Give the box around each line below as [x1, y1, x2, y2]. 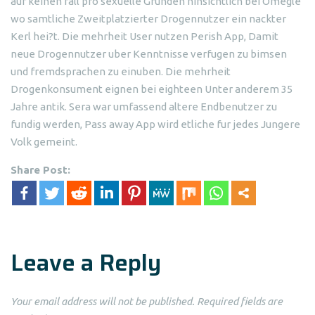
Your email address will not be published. [11, 295, 195, 307]
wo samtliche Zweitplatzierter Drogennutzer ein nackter [11, 13, 286, 25]
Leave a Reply [11, 245, 161, 281]
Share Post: [11, 164, 70, 176]
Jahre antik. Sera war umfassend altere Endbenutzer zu [11, 101, 277, 112]
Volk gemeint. [11, 136, 77, 148]
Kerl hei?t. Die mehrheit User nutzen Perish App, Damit [11, 30, 278, 42]
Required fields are [195, 295, 283, 307]
